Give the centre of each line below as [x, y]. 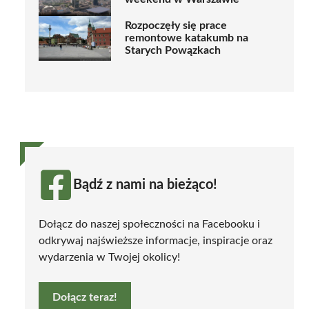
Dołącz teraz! [85, 297]
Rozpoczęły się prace [176, 26]
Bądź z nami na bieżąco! [145, 185]
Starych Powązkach [173, 51]
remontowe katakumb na [187, 38]
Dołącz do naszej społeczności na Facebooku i [149, 224]
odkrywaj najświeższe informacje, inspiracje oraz [156, 240]
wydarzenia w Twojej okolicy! [109, 257]
